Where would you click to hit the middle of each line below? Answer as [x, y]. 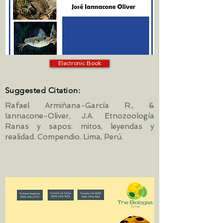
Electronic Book [80, 63]
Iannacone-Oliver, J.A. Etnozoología [80, 116]
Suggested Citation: [43, 90]
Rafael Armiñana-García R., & [80, 106]
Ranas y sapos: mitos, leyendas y [80, 126]
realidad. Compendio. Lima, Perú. [64, 137]
